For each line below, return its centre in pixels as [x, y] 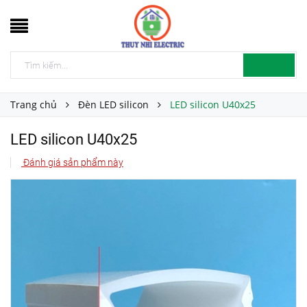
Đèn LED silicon [113, 105]
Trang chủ [34, 105]
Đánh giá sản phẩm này [72, 162]
